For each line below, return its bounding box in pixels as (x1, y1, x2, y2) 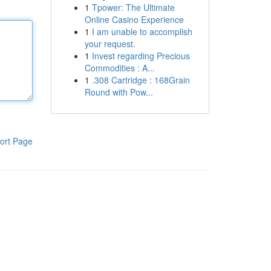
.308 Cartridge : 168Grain (91, 74, 190, 86)
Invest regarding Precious (91, 50, 190, 62)
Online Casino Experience (84, 13, 184, 25)
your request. (84, 38, 135, 50)
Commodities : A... (84, 62, 155, 74)
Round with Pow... (84, 86, 153, 98)
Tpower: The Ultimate (91, 1, 175, 13)
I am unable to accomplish (91, 25, 192, 38)
